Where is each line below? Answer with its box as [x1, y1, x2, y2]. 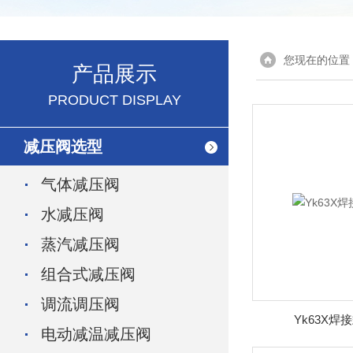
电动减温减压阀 [41, 325, 151, 343]
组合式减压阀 [41, 266, 136, 283]
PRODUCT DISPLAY [47, 92, 181, 108]
